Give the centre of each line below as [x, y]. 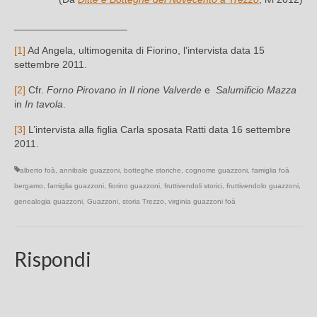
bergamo [29, 186]
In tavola [44, 104]
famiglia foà [271, 171]
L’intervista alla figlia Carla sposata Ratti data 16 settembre [158, 130]
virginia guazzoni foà [202, 202]
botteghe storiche [152, 171]
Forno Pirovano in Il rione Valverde [126, 90]
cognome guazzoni [217, 171]
